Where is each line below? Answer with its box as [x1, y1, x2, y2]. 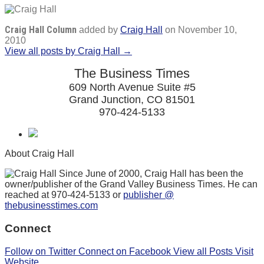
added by [77, 25, 120, 35]
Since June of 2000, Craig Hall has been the [57, 169, 243, 179]
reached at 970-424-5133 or [5, 190, 123, 200]
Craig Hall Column [5, 24, 77, 36]
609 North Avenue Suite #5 [68, 81, 196, 94]
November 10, [178, 25, 237, 35]
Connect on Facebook [78, 246, 173, 256]
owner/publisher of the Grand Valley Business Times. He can [5, 179, 258, 190]
